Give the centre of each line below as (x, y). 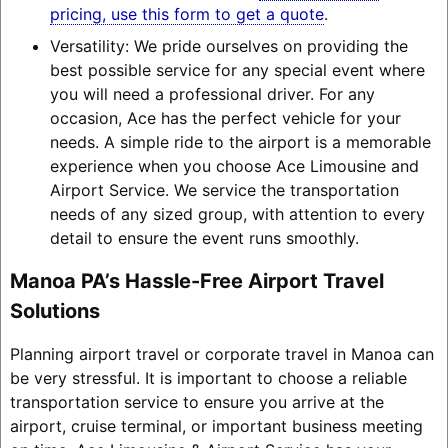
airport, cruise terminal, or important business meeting (216, 425)
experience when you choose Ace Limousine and (234, 165)
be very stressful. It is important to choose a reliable (208, 377)
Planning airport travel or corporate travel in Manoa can (221, 353)
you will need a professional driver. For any (212, 93)
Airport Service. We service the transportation (224, 189)
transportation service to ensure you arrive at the (196, 401)
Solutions (54, 310)
